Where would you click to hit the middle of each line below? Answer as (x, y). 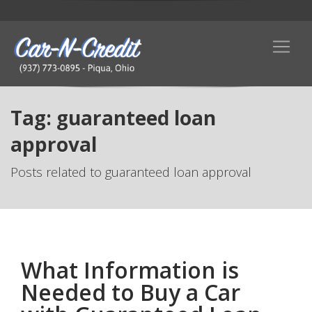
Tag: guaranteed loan (113, 118)
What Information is (130, 270)
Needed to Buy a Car (131, 292)
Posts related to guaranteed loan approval (131, 172)
